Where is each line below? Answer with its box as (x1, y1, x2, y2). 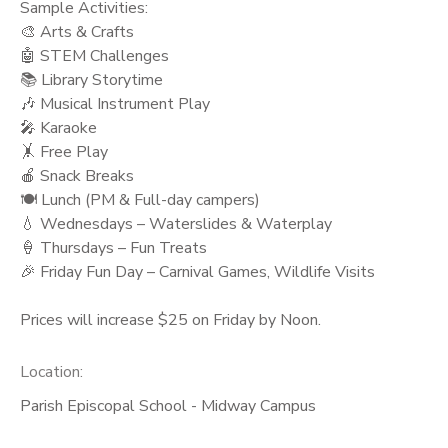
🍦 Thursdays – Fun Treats (20, 236, 207, 259)
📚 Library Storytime (20, 68, 163, 91)
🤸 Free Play (20, 140, 108, 163)
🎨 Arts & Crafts (20, 20, 134, 43)
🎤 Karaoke (20, 116, 97, 139)
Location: (20, 361, 83, 384)
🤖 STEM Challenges (20, 44, 169, 67)
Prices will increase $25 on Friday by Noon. (20, 308, 321, 331)
